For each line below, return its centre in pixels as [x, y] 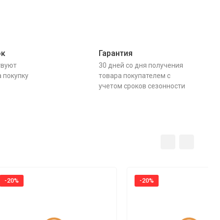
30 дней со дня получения [141, 65]
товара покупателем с [134, 76]
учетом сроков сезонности [142, 86]
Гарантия [115, 53]
